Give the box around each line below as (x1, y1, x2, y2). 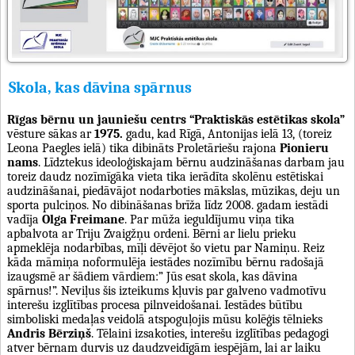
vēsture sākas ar (7, 126, 94, 141)
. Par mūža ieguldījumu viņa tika (124, 212, 295, 227)
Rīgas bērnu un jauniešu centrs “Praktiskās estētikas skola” (7, 112, 345, 127)
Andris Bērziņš (7, 326, 91, 341)
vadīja (7, 212, 42, 227)
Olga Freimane (42, 212, 124, 227)
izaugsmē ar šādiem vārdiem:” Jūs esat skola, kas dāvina (7, 269, 298, 284)
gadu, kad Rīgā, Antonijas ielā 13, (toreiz (123, 126, 332, 141)
